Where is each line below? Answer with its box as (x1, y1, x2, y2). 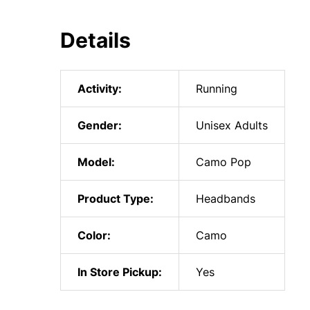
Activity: (77, 81, 122, 95)
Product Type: (77, 191, 154, 206)
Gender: (77, 118, 122, 132)
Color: (77, 228, 111, 242)
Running (196, 81, 237, 95)
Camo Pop (196, 154, 251, 169)
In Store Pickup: (77, 264, 162, 279)
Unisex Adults (196, 118, 268, 132)
